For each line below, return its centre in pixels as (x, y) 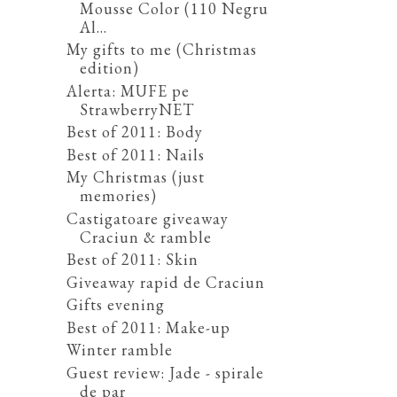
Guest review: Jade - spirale (165, 372)
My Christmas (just (135, 177)
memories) (118, 196)
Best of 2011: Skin (132, 260)
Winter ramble (119, 350)
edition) (109, 68)
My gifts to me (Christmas (161, 50)
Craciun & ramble (145, 237)
